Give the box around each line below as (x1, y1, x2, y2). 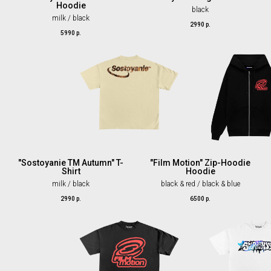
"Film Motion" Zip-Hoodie (150, 158, 250, 168)
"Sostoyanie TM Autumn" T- (18, 158, 123, 168)
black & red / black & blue (160, 180, 240, 189)
